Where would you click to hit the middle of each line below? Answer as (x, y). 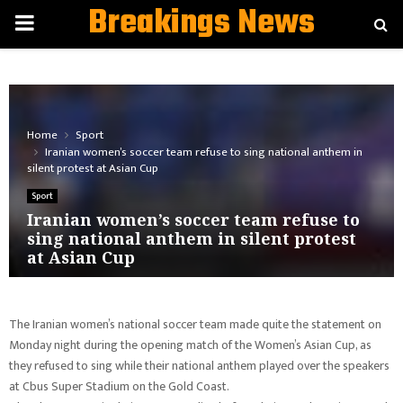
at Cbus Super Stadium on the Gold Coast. (121, 386)
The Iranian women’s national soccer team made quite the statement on (195, 324)
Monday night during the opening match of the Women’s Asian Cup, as (190, 345)
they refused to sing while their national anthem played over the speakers (199, 366)
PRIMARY (54, 23)
